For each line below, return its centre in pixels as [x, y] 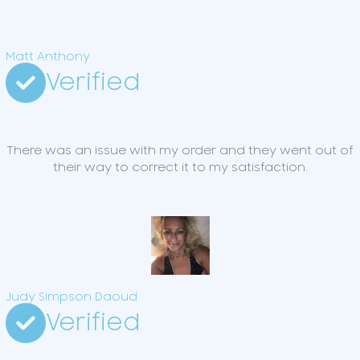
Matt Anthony [48, 57]
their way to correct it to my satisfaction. [180, 168]
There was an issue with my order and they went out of [180, 151]
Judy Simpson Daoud [72, 297]
